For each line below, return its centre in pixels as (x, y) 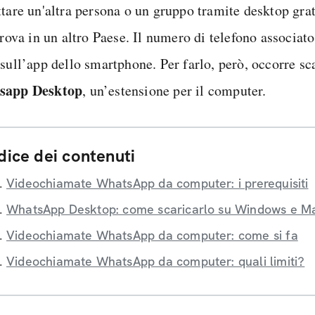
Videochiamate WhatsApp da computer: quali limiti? (156, 261)
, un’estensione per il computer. (174, 90)
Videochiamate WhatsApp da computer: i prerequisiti (157, 183)
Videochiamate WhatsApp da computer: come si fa (152, 235)
